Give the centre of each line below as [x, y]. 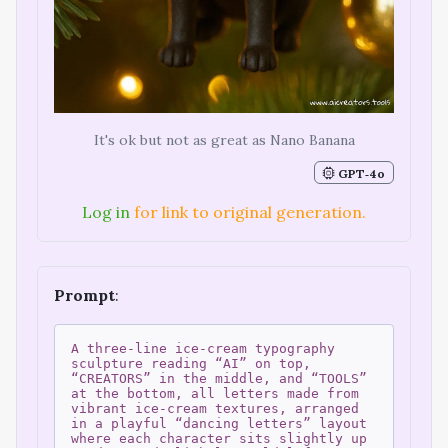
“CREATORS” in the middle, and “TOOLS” [219, 379]
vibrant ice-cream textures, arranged [215, 409]
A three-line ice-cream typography [203, 349]
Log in [106, 212]
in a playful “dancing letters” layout [219, 424]
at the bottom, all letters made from [215, 394]
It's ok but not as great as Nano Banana [224, 140]
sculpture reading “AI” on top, [191, 364]
